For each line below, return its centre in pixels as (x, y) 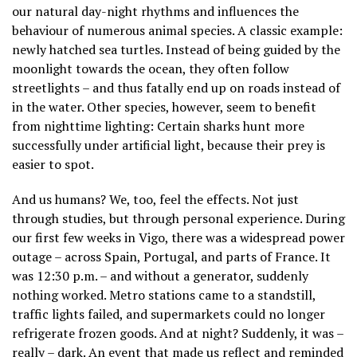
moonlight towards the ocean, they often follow (151, 68)
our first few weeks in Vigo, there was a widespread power (178, 237)
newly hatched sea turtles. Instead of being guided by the (176, 49)
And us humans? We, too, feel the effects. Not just (155, 199)
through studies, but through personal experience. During (178, 218)
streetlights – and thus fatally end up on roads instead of (176, 87)
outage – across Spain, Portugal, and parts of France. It (171, 256)
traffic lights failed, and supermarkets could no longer (169, 314)
